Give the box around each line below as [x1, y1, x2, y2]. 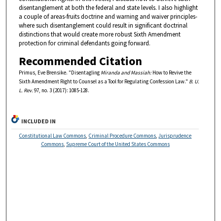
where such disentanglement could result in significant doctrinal [18, 21, 187, 30]
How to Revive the [151, 69, 191, 76]
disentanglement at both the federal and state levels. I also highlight [18, 3, 198, 12]
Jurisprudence [158, 132, 192, 139]
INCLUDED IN [21, 117, 56, 125]
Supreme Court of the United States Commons [66, 140, 170, 147]
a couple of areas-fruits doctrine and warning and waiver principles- [18, 12, 197, 21]
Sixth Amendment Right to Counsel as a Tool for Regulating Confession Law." [18, 77, 189, 85]
